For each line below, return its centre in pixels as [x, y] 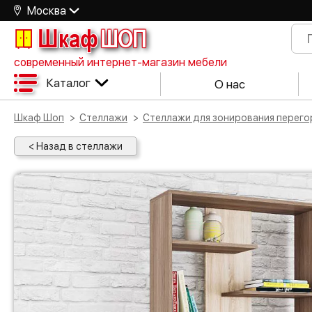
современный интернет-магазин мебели [120, 62]
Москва [47, 10]
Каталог [68, 83]
